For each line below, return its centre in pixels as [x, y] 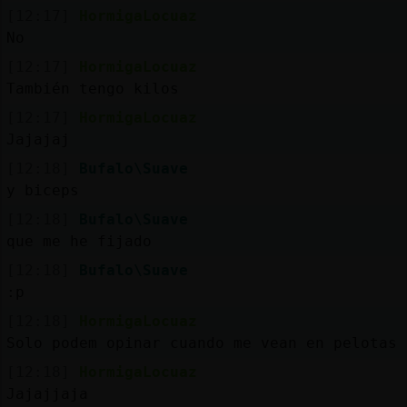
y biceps [42, 190]
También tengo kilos [92, 88]
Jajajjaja [47, 393]
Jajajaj [38, 139]
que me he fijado [79, 241]
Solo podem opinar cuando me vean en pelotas [201, 342]
